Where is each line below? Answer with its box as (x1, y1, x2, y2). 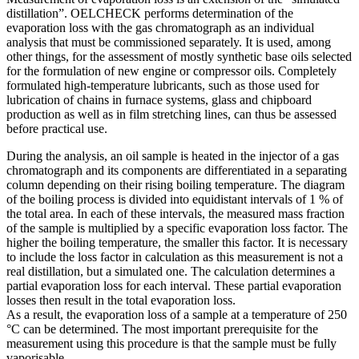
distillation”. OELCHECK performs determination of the (6, 6, 293, 20)
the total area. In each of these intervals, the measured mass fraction (6, 206, 345, 220)
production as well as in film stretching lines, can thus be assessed (6, 107, 337, 121)
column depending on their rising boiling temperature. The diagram (6, 177, 345, 192)
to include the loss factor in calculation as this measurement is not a (6, 249, 343, 264)
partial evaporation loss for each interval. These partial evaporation (6, 278, 341, 292)
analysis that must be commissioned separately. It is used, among (6, 34, 331, 49)
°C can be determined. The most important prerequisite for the (6, 321, 318, 336)
